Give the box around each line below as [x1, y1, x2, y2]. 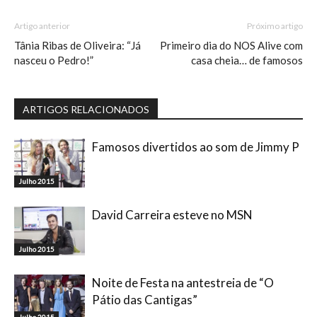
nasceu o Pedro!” [14, 54, 93, 67]
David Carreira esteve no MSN [92, 207, 253, 222]
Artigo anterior [14, 21, 70, 31]
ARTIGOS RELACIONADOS [23, 103, 149, 115]
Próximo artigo [247, 21, 303, 31]
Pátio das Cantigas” [92, 292, 197, 307]
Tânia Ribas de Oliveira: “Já [14, 39, 141, 52]
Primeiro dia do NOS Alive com [160, 39, 303, 52]
